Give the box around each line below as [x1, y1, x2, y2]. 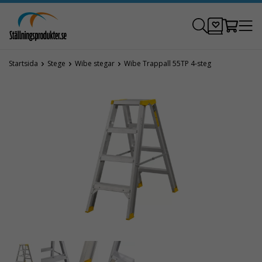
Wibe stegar [75, 58, 115, 68]
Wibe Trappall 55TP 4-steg [124, 58, 211, 68]
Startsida [9, 58, 38, 68]
